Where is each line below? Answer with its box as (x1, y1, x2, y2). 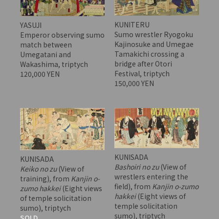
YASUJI (20, 20, 42, 30)
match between (20, 40, 72, 50)
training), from (20, 173, 71, 183)
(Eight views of (135, 191, 186, 201)
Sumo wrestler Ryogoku (114, 29, 193, 40)
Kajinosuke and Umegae (114, 39, 194, 49)
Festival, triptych (114, 68, 170, 79)
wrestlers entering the (114, 172, 188, 182)
